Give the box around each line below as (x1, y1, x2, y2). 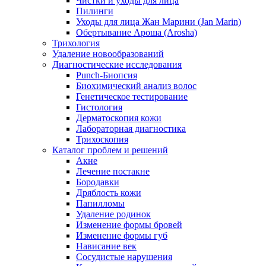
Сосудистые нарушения (76, 252, 172, 262)
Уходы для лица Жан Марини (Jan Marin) (76, 17, 241, 27)
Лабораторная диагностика (76, 123, 186, 134)
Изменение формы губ (76, 230, 167, 240)
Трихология (52, 38, 100, 48)
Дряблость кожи (76, 188, 141, 198)
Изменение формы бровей (76, 220, 182, 230)
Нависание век (76, 241, 137, 251)
